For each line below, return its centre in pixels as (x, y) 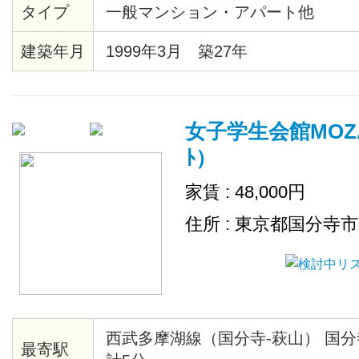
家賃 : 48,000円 (245, 192)
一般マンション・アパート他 (210, 12)
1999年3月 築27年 (177, 51)
